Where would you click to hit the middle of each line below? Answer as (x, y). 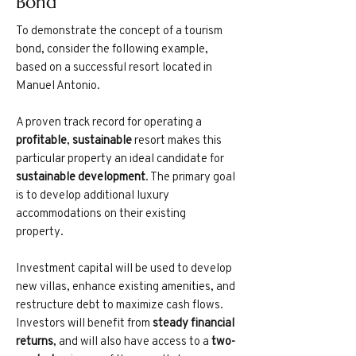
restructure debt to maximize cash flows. (120, 304)
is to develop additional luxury (93, 194)
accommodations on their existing (101, 213)
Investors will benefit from (84, 322)
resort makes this (178, 139)
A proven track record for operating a (109, 121)
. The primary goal (190, 176)
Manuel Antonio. (58, 85)
